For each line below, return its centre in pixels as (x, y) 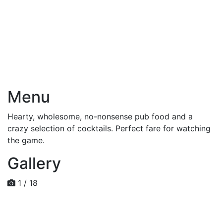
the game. (26, 140)
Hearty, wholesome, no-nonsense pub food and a (100, 116)
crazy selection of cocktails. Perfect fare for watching (109, 128)
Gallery (34, 163)
